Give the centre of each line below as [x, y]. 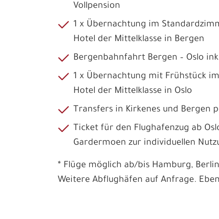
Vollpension [97, 6]
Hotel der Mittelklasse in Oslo [133, 91]
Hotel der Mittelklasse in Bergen [139, 40]
